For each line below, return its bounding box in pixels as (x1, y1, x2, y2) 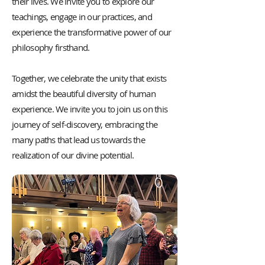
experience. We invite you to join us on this (12, 103, 167, 115)
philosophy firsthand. (12, 41, 90, 53)
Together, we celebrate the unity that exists (12, 72, 166, 84)
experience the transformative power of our (12, 26, 172, 38)
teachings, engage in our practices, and (12, 11, 152, 22)
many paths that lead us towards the (12, 134, 145, 146)
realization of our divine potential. (12, 149, 134, 161)
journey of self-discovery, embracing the (12, 118, 157, 130)
